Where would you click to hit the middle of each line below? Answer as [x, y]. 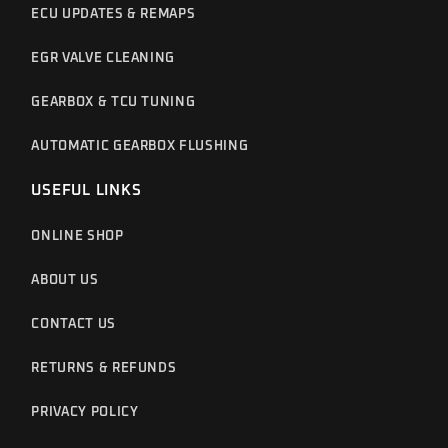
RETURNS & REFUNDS [104, 369]
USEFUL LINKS [86, 191]
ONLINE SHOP [77, 237]
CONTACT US [73, 325]
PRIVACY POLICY [85, 413]
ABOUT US [65, 281]
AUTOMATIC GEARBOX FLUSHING [140, 147]
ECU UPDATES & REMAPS [113, 15]
